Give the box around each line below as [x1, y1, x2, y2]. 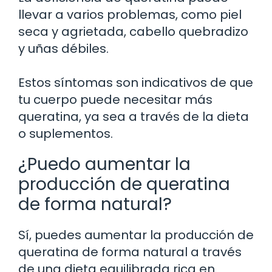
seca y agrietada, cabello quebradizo [18, 23, 248, 41]
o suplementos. [18, 125, 113, 143]
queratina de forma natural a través [18, 243, 242, 261]
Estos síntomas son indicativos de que [18, 74, 253, 92]
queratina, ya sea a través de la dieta [18, 108, 249, 126]
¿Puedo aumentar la [18, 152, 191, 177]
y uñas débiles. [18, 40, 109, 58]
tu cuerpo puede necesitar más [18, 91, 212, 109]
